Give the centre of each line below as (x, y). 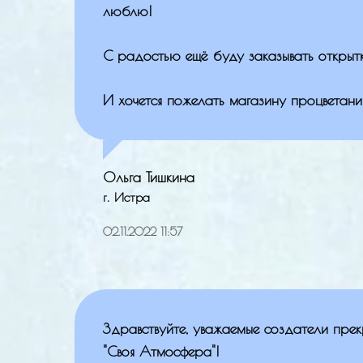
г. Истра (126, 196)
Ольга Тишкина (149, 177)
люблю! (127, 11)
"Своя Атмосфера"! (161, 351)
